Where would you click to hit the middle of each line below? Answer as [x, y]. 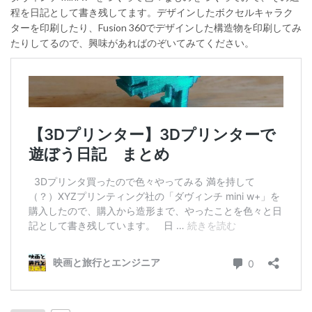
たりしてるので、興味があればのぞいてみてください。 [132, 42]
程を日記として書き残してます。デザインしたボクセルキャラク [152, 12]
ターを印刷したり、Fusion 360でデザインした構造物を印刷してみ [156, 27]
